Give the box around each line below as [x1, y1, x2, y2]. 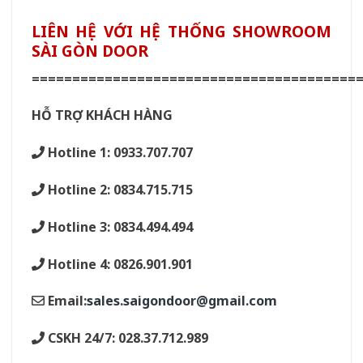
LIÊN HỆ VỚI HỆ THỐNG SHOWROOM [32, 19, 331, 42]
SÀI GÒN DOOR [32, 39, 148, 62]
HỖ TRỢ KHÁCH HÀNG [32, 106, 173, 125]
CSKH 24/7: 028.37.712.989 [45, 329, 208, 348]
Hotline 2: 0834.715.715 [45, 180, 193, 199]
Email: [45, 292, 87, 310]
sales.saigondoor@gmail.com [87, 292, 277, 310]
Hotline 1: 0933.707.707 [45, 143, 193, 162]
